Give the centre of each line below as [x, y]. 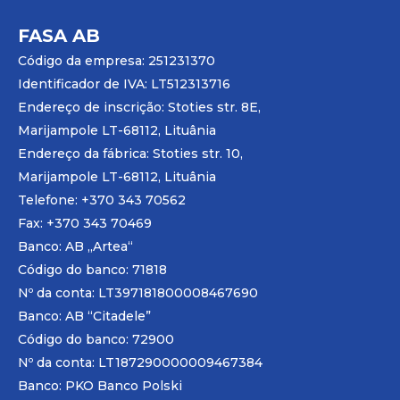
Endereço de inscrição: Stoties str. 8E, [139, 108]
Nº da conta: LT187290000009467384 [140, 363]
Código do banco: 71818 [92, 270]
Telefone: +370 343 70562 [102, 200]
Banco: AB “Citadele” [84, 317]
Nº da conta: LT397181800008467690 [138, 293]
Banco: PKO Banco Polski [100, 386]
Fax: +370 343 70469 [85, 224]
